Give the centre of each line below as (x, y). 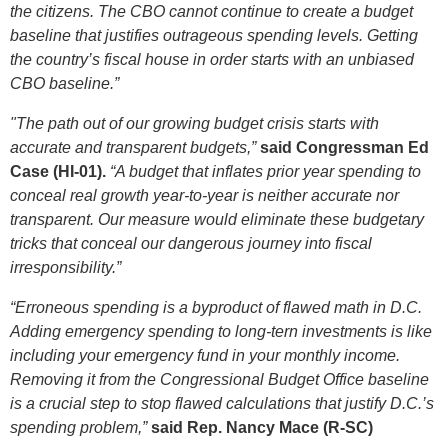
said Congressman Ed (342, 147)
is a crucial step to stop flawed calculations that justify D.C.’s (222, 403)
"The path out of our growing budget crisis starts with (194, 123)
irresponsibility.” (65, 267)
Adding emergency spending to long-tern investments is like (221, 331)
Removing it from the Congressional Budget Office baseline (219, 379)
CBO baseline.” (64, 83)
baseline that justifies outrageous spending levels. (186, 35)
